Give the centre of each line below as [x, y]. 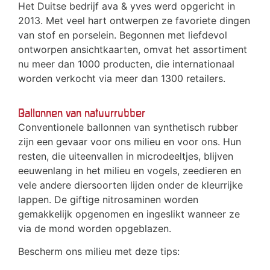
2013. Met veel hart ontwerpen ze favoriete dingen [134, 21]
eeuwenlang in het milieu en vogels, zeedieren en [130, 171]
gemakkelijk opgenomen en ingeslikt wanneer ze [129, 214]
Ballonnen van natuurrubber [82, 113]
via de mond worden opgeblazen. [95, 229]
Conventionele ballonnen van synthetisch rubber [128, 127]
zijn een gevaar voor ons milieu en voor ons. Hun [130, 142]
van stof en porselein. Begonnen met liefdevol [123, 35]
